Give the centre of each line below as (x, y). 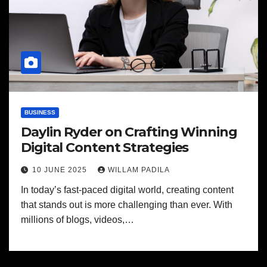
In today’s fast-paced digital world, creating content (127, 190)
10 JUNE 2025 (61, 170)
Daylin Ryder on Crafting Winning (129, 132)
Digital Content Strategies (105, 148)
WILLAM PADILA (139, 170)
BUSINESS (40, 112)
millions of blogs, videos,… (77, 220)
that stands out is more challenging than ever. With (127, 205)
